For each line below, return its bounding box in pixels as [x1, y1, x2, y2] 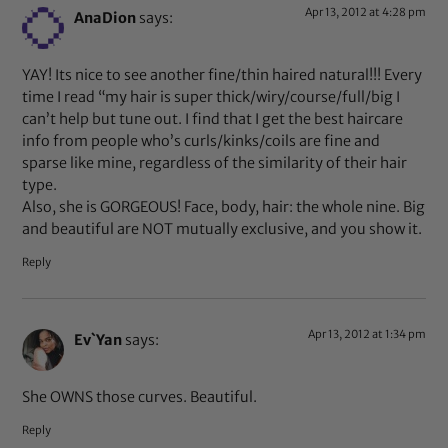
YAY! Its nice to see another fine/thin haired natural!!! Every [22, 65, 423, 84]
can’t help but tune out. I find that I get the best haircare [22, 109, 404, 128]
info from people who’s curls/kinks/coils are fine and [22, 131, 381, 150]
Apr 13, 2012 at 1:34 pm [307, 327, 426, 342]
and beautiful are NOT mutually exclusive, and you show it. [22, 219, 423, 238]
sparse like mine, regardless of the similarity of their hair [22, 153, 408, 172]
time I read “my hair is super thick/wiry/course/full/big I [22, 87, 401, 106]
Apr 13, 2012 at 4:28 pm [304, 5, 426, 20]
